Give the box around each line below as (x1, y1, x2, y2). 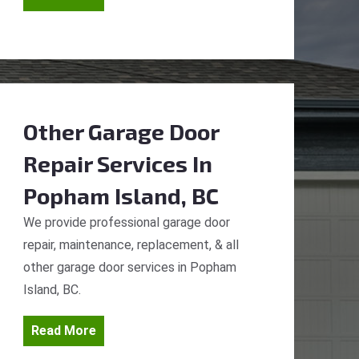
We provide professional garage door (23, 215, 230, 230)
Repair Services (23, 150, 188, 177)
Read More (31, 323, 96, 338)
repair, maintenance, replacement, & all (23, 237, 239, 252)
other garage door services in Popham (23, 260, 236, 275)
